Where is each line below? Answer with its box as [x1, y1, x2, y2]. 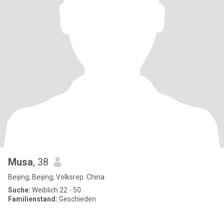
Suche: [8, 186, 30, 194]
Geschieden [57, 195, 96, 203]
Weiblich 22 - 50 [30, 186, 81, 194]
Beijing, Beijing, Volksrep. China [8, 173, 104, 181]
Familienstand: [8, 195, 57, 203]
